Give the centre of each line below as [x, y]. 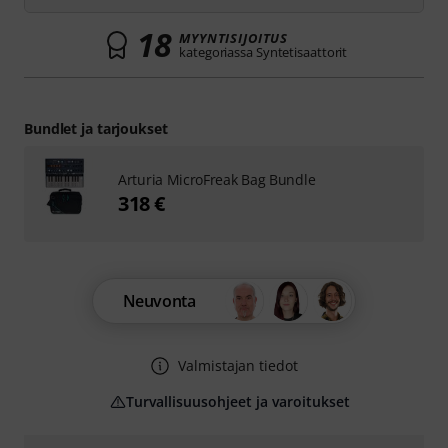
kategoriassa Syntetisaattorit [263, 52]
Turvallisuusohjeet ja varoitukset [238, 401]
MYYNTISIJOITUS [234, 38]
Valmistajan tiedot [238, 365]
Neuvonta [159, 301]
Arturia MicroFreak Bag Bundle [217, 179]
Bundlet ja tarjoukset [96, 128]
